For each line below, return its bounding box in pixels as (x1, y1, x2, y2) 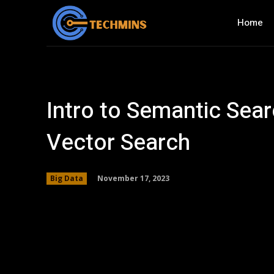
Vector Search (46, 126, 190, 160)
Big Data (50, 173, 83, 183)
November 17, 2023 (97, 172, 169, 183)
